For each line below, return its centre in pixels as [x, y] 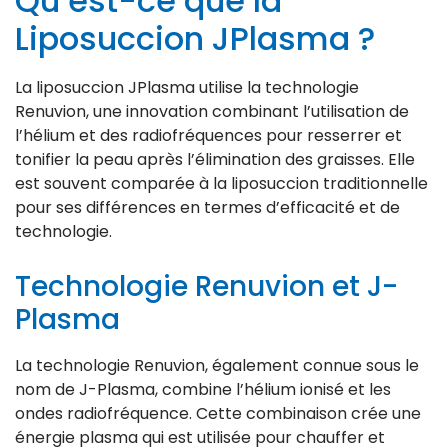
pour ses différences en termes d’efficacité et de [207, 207]
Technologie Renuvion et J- [206, 286]
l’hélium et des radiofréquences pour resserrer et [208, 135]
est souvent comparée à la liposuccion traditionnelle [221, 183]
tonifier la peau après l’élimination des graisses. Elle [215, 159]
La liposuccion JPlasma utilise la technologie [187, 87]
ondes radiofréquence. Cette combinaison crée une [218, 413]
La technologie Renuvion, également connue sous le [217, 365]
